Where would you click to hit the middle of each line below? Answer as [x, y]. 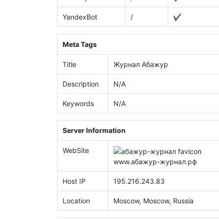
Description [80, 84]
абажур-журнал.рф [164, 161]
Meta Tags [79, 44]
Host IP [74, 181]
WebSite [76, 151]
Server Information [94, 131]
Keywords [78, 103]
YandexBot [80, 17]
